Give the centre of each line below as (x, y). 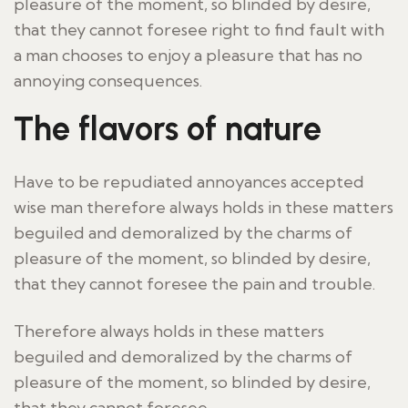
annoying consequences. (108, 81)
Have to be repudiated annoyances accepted (189, 182)
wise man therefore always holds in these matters (204, 207)
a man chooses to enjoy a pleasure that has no (188, 55)
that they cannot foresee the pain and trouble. (194, 284)
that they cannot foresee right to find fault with (199, 30)
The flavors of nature (168, 129)
